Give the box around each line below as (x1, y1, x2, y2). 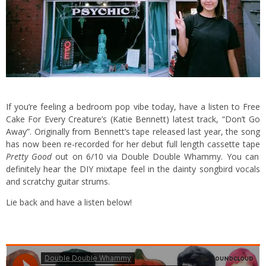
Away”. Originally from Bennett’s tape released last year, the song (6, 126, 260, 138)
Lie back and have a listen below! (6, 197, 132, 208)
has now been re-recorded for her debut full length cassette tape (6, 138, 260, 150)
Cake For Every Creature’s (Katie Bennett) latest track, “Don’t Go (6, 113, 260, 125)
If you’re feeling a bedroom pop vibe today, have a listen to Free (6, 101, 260, 113)
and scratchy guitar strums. (6, 176, 110, 188)
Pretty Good (6, 151, 52, 163)
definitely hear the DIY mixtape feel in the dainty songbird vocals (6, 163, 260, 175)
